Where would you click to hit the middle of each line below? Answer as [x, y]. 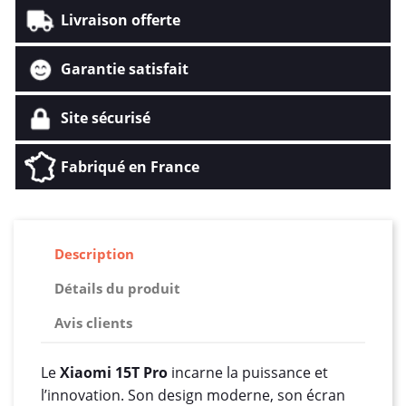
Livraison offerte [121, 19]
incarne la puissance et [248, 372]
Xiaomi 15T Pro [114, 372]
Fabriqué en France [130, 166]
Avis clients [93, 323]
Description [94, 254]
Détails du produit [117, 289]
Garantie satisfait [125, 68]
